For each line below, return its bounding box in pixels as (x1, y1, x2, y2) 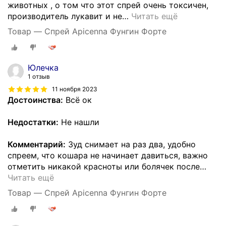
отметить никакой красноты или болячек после (8, 161, 200, 172)
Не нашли (59, 117, 99, 127)
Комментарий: (8, 139, 66, 149)
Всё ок (63, 94, 92, 105)
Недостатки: (8, 117, 59, 127)
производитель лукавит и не (8, 11, 122, 22)
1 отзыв (28, 72, 50, 80)
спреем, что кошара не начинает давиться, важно (8, 150, 208, 160)
